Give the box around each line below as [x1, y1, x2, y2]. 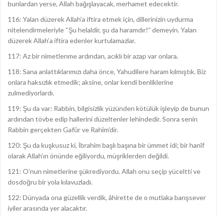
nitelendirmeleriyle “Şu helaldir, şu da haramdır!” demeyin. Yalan [8, 26, 197, 34]
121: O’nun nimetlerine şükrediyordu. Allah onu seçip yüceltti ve [8, 167, 201, 175]
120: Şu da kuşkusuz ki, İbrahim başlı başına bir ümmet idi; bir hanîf [8, 141, 204, 149]
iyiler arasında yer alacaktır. [8, 204, 87, 212]
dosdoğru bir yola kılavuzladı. [8, 178, 93, 186]
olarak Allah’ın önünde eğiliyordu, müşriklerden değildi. [8, 152, 169, 160]
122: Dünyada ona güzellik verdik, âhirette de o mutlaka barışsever [8, 193, 206, 201]
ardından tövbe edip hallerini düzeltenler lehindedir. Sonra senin [8, 115, 198, 123]
